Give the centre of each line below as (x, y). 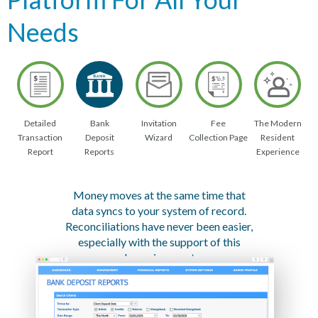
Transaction (40, 138)
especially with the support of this (159, 242)
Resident (278, 138)
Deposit (99, 138)
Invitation (159, 124)
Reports (100, 152)
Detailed (40, 124)
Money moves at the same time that (159, 195)
